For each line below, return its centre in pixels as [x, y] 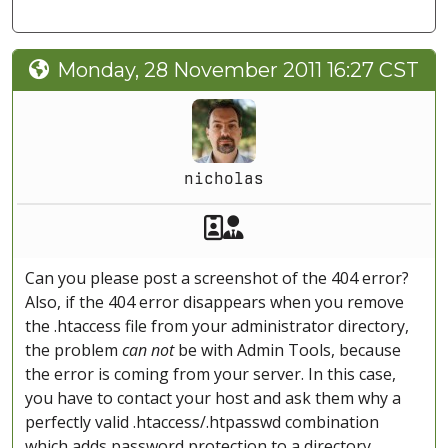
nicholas [224, 179]
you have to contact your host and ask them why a [213, 398]
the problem [73, 350]
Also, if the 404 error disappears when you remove [214, 302]
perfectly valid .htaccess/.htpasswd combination [202, 422]
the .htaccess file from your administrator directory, [217, 326]
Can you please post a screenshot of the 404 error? [217, 278]
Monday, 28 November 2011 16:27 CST [238, 70]
